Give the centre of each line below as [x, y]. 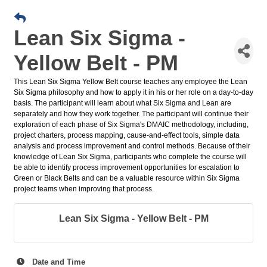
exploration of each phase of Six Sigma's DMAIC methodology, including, [131, 125]
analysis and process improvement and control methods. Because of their [132, 146]
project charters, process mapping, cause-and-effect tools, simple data [127, 135]
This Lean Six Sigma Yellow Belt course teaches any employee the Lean [131, 82]
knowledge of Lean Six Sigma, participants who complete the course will [130, 157]
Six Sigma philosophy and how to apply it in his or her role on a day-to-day [133, 92]
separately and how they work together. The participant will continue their [131, 114]
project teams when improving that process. [84, 189]
